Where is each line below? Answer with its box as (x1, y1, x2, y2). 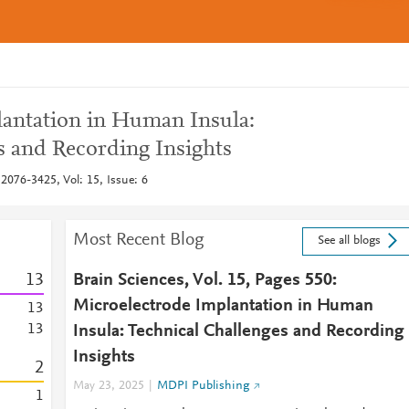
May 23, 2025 (72, 380, 144, 393)
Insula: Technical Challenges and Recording (72, 322, 404, 341)
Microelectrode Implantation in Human (72, 297, 373, 315)
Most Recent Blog (72, 231, 204, 249)
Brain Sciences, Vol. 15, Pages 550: (72, 271, 337, 289)
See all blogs (317, 235, 381, 248)
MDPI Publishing (156, 380, 249, 393)
